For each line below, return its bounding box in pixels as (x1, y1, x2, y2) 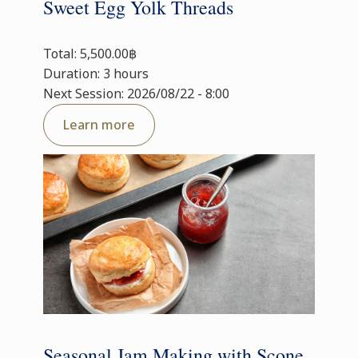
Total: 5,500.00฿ (43, 45, 137, 62)
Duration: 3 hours (43, 65, 149, 82)
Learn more (63, 116, 135, 133)
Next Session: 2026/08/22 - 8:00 (43, 85, 229, 102)
